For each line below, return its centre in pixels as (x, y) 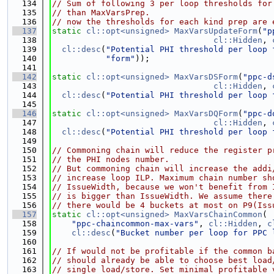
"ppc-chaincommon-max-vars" (135, 224)
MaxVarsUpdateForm (216, 31)
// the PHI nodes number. (111, 159)
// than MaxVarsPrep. (101, 13)
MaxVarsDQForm (206, 113)
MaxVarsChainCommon (218, 214)
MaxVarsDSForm (206, 77)
